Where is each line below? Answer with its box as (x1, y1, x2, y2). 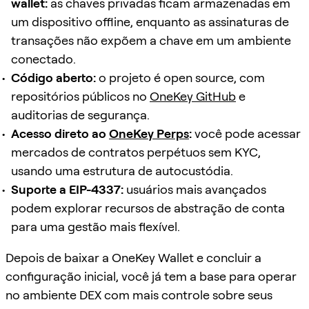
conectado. (11, 51, 76, 66)
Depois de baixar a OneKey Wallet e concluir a (6, 250, 261, 265)
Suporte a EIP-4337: (11, 181, 123, 197)
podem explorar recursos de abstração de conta (11, 200, 285, 215)
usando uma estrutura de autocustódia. (11, 163, 233, 178)
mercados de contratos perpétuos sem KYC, (11, 144, 261, 159)
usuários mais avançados (123, 181, 266, 197)
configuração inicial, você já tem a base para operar (6, 268, 297, 283)
